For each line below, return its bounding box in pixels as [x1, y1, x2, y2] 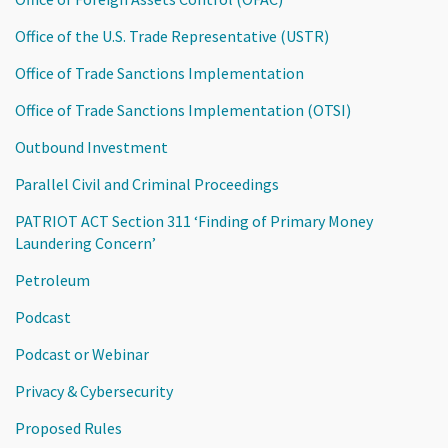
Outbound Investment [15, 136, 168, 157]
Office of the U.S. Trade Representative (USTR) [15, 25, 329, 46]
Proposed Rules [15, 417, 122, 438]
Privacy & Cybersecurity [15, 380, 173, 401]
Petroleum [15, 269, 90, 290]
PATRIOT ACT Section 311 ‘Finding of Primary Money [15, 210, 373, 231]
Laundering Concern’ [15, 232, 156, 253]
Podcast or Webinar [15, 343, 149, 364]
